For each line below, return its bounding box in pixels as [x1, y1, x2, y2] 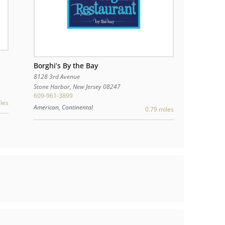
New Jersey [72, 82, 101, 91]
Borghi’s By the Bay [33, 61, 98, 71]
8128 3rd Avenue [34, 72, 80, 81]
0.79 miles [145, 105, 174, 114]
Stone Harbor [33, 82, 70, 91]
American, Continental [33, 102, 93, 111]
